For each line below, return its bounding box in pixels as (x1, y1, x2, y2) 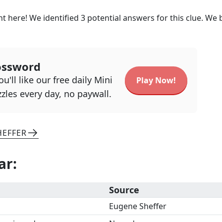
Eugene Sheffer (109, 201, 166, 212)
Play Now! (136, 75, 176, 86)
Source (109, 184, 139, 196)
